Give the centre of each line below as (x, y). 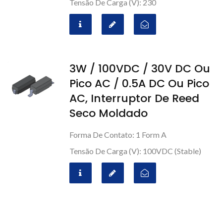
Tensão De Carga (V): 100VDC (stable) (135, 151)
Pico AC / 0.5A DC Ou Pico (139, 83)
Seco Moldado (108, 113)
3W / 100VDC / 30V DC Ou (139, 69)
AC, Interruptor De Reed (134, 98)
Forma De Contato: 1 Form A (118, 135)
